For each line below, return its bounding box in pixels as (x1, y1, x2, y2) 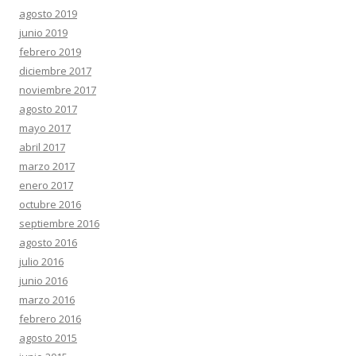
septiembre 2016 (19, 216, 99, 230)
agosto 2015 (19, 331, 77, 345)
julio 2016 (19, 254, 64, 269)
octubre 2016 (19, 197, 81, 211)
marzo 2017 (19, 159, 75, 173)
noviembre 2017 (19, 83, 96, 97)
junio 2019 (19, 25, 68, 40)
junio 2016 (19, 273, 68, 288)
